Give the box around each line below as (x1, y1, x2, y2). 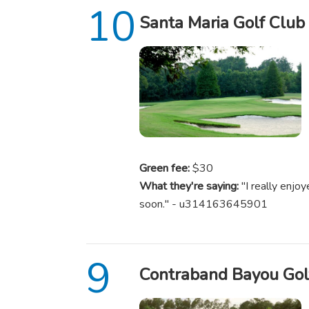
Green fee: (139, 161, 190, 177)
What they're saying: (139, 179, 239, 195)
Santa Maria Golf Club (139, 11, 305, 34)
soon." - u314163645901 (139, 197, 268, 212)
